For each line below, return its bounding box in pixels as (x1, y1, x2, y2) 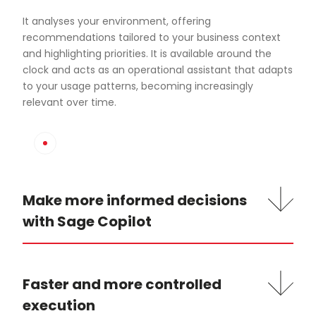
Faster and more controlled (23, 274, 221, 295)
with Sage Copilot (23, 212, 152, 232)
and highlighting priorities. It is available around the (23, 47, 272, 61)
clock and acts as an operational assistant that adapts (23, 63, 293, 78)
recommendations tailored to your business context (23, 30, 281, 45)
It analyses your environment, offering (23, 14, 211, 29)
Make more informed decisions (23, 190, 247, 211)
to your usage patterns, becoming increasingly (23, 79, 253, 94)
